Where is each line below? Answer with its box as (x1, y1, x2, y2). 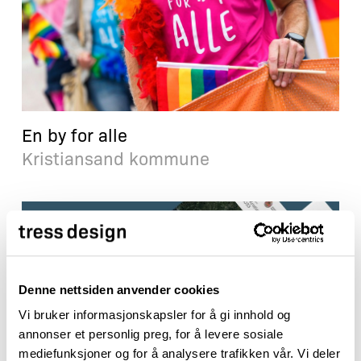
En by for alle (21, 122, 127, 146)
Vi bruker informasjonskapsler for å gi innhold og (19, 308, 291, 322)
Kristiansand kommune (21, 145, 210, 169)
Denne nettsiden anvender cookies (19, 282, 219, 297)
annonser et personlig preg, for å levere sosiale (19, 327, 283, 342)
